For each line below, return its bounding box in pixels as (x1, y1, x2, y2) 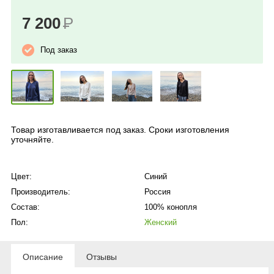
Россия (144, 187, 171, 196)
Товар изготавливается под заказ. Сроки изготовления (11, 125, 229, 135)
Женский (144, 218, 177, 227)
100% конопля (144, 202, 197, 212)
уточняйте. (11, 135, 54, 144)
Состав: (11, 202, 40, 212)
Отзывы (86, 252, 117, 262)
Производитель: (11, 187, 70, 196)
